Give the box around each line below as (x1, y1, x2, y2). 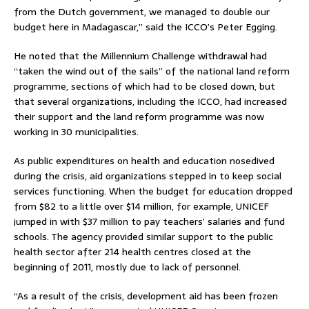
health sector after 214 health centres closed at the (14, 243, 251, 259)
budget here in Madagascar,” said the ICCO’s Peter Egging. (14, 19, 277, 34)
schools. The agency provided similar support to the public (14, 228, 273, 244)
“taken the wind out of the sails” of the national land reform (14, 63, 290, 79)
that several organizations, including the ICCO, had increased (14, 93, 287, 109)
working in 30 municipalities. (14, 123, 139, 139)
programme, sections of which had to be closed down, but (14, 78, 275, 94)
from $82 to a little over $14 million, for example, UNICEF (14, 198, 269, 214)
